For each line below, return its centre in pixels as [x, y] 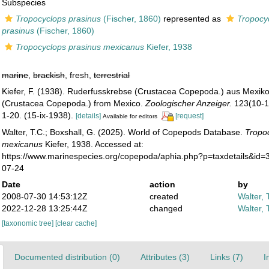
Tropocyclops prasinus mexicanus [80, 47]
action [162, 184]
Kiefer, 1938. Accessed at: [93, 144]
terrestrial [112, 75]
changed [166, 208]
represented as [192, 19]
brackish [49, 75]
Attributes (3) [165, 257]
